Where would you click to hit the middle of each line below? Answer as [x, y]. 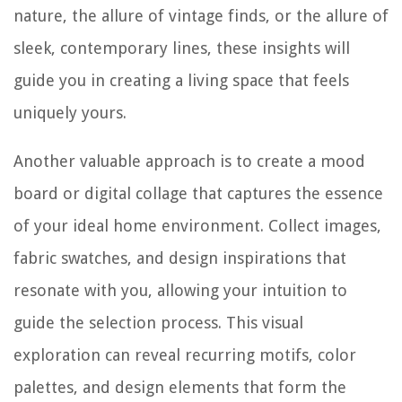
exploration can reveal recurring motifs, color [185, 355]
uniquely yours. [70, 113]
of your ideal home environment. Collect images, [197, 226]
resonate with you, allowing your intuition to [180, 291]
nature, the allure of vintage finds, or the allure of [201, 16]
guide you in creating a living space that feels [181, 81]
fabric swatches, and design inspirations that [180, 258]
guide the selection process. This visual [158, 323]
